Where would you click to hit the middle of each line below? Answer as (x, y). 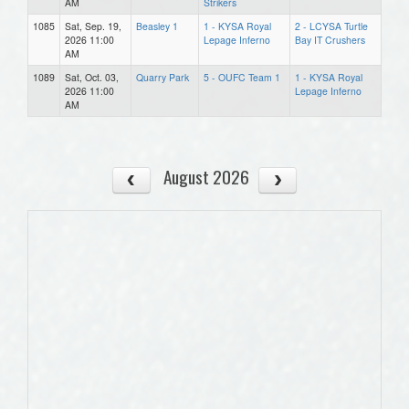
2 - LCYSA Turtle (331, 26)
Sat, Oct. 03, (92, 77)
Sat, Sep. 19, (93, 26)
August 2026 (206, 176)
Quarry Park (163, 77)
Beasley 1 (157, 26)
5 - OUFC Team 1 (242, 77)
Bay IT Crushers (330, 39)
